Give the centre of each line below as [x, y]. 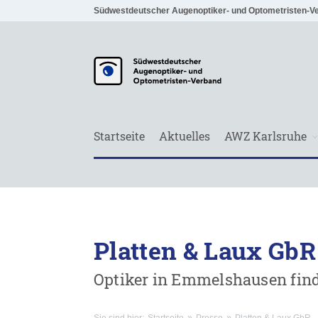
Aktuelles [185, 136]
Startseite [119, 136]
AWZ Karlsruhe [265, 136]
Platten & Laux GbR [205, 250]
